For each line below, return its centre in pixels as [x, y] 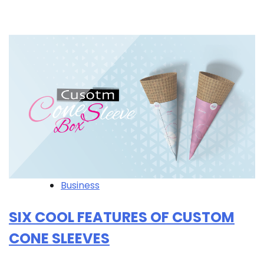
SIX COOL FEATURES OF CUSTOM [122, 217]
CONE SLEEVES [59, 239]
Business [80, 186]
